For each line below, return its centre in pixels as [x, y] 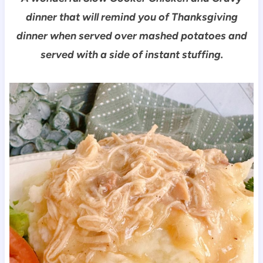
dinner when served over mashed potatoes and [131, 36]
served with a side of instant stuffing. [131, 54]
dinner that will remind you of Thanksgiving [131, 17]
